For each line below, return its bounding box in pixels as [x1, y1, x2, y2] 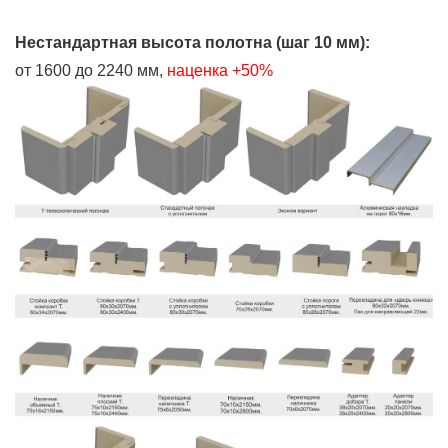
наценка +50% [167, 61, 277, 79]
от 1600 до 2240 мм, [15, 61, 163, 79]
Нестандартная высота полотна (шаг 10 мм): [15, 33, 370, 51]
